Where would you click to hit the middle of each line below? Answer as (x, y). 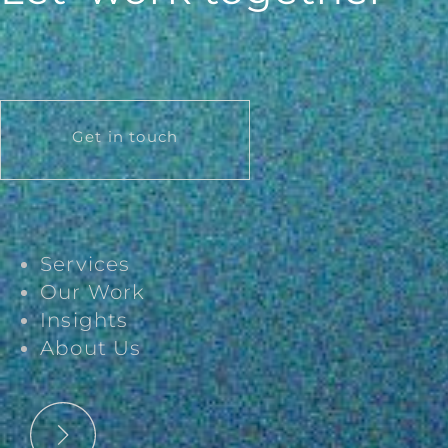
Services (85, 263)
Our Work (93, 291)
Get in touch (125, 136)
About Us (91, 347)
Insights (84, 319)
